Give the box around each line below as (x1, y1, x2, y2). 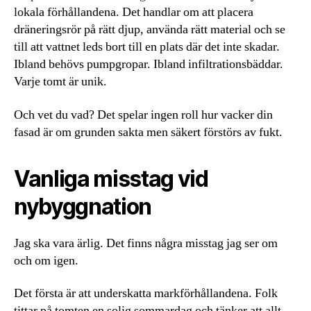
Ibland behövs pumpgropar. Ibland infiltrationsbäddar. (14, 56, 283, 72)
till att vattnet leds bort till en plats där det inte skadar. (14, 39, 280, 55)
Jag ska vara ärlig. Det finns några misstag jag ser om (14, 235, 278, 251)
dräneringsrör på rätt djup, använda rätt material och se (14, 22, 285, 37)
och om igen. (14, 252, 78, 269)
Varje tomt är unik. (14, 74, 107, 90)
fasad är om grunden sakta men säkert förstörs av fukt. (14, 124, 283, 140)
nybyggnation (14, 192, 152, 220)
